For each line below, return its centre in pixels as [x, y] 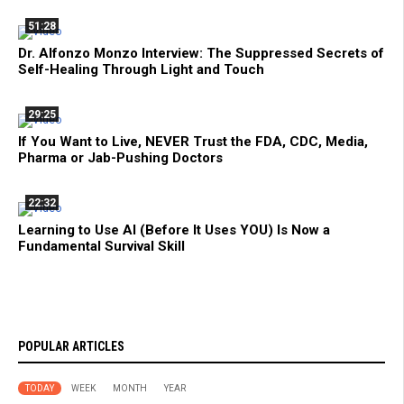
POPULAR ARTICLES [71, 347]
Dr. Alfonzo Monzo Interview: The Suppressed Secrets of [201, 54]
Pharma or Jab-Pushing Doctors [120, 158]
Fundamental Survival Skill [101, 247]
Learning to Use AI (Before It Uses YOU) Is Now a [174, 230]
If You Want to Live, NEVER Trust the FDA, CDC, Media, [193, 142]
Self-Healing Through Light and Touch [141, 70]
